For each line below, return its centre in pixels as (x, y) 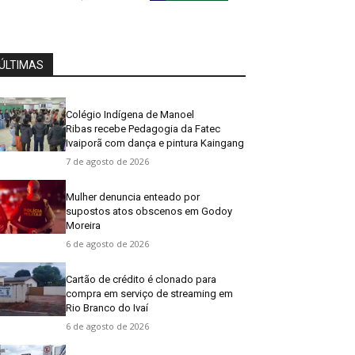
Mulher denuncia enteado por (133, 197)
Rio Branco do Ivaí (107, 307)
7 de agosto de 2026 (108, 161)
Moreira (84, 225)
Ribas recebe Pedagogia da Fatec (143, 128)
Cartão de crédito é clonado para (141, 279)
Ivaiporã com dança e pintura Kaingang (155, 143)
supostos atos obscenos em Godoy (149, 211)
